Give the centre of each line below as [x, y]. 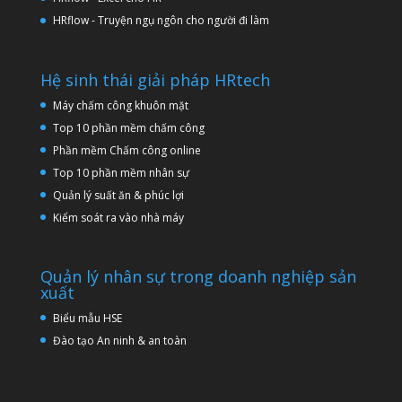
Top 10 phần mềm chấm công [128, 127]
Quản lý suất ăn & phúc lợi [118, 195]
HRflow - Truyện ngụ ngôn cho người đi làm [161, 21]
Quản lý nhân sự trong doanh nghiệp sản [198, 276]
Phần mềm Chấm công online [127, 150]
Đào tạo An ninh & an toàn [119, 340]
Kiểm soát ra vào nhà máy [118, 217]
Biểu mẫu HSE [87, 318]
